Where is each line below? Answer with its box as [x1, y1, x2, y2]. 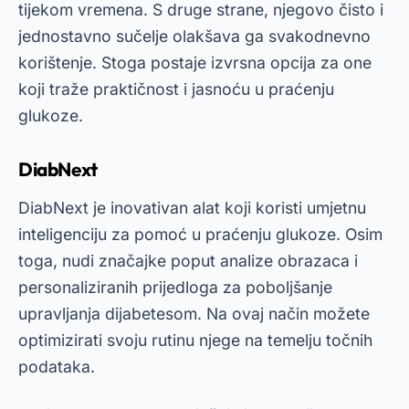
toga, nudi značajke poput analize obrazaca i [18, 251, 358, 270]
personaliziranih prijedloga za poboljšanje [18, 278, 332, 297]
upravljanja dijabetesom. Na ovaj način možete [18, 304, 370, 323]
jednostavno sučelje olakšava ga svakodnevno [18, 26, 371, 46]
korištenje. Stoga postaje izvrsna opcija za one [18, 53, 372, 72]
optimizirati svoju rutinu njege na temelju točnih [18, 330, 372, 350]
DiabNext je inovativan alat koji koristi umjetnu [18, 198, 366, 217]
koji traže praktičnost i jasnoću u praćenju [18, 79, 334, 99]
